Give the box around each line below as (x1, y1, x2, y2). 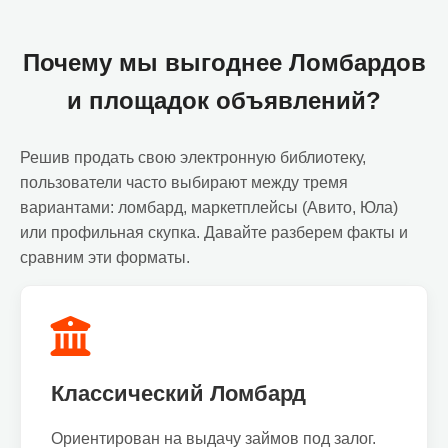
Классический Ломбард (51, 381, 306, 406)
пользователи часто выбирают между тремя (20, 174, 348, 191)
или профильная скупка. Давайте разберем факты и (20, 224, 408, 241)
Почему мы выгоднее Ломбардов (22, 49, 426, 76)
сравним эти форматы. (20, 249, 190, 266)
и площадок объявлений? (67, 87, 381, 114)
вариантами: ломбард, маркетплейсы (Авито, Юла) (20, 199, 398, 216)
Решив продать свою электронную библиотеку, (20, 149, 366, 166)
